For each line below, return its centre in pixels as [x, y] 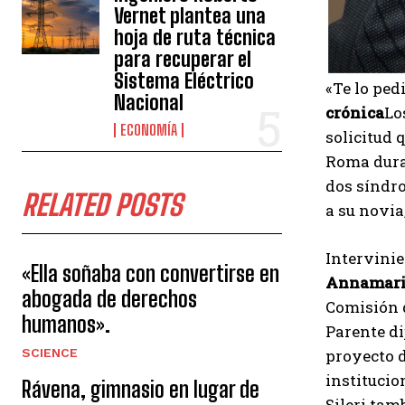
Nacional [149, 103]
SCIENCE [50, 353]
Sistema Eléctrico [184, 81]
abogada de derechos [109, 299]
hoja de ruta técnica [195, 38]
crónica [355, 113]
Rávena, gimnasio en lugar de [141, 389]
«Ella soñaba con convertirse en [151, 273]
